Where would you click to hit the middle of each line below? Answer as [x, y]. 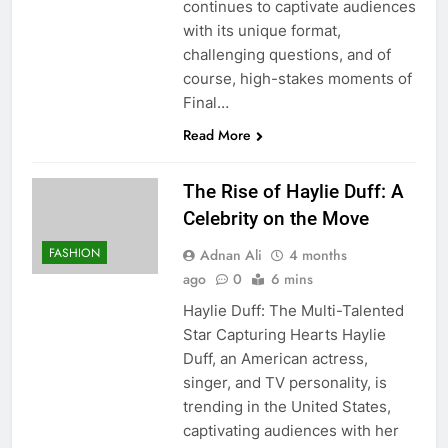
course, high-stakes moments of [297, 78]
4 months [317, 254]
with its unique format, [261, 30]
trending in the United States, [286, 406]
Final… [205, 102]
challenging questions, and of [286, 54]
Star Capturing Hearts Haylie [284, 334]
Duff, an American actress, [275, 358]
